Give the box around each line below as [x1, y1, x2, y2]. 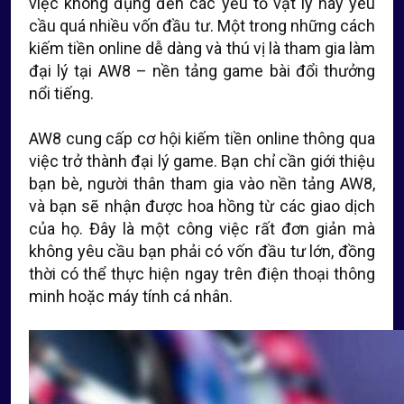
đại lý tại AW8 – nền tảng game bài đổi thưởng [29, 61, 375, 80]
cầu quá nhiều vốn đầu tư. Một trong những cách [29, 16, 375, 35]
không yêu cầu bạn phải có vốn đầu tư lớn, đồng [29, 242, 375, 261]
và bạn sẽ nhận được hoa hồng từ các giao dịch [29, 197, 375, 216]
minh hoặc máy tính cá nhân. [29, 287, 233, 306]
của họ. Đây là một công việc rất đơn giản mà [29, 219, 375, 238]
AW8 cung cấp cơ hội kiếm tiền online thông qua [29, 129, 375, 148]
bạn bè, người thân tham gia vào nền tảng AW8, [29, 174, 375, 193]
